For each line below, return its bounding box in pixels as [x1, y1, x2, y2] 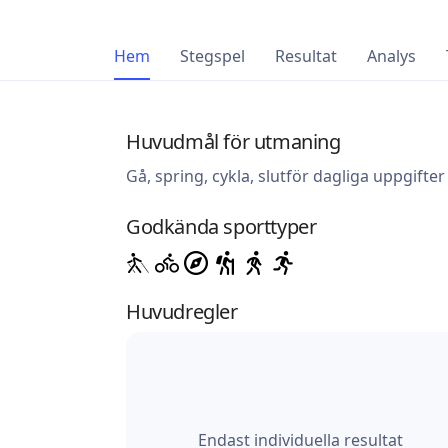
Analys [367, 45, 416, 68]
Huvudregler [126, 298, 238, 326]
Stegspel [180, 45, 245, 68]
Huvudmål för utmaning [126, 128, 341, 156]
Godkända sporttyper [126, 213, 317, 241]
